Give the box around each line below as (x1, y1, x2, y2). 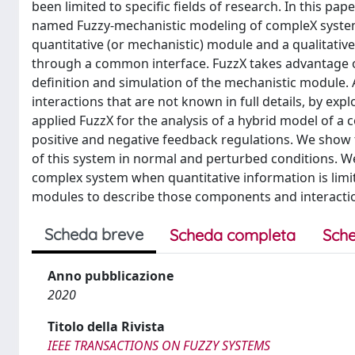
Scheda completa (170, 225, 296, 245)
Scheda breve (44, 224, 143, 244)
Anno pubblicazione (48, 267, 174, 284)
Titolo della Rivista (48, 318, 165, 335)
